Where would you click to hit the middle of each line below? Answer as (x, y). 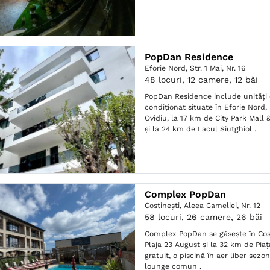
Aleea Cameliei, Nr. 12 (222, 206)
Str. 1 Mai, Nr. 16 (218, 68)
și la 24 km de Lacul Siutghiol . (201, 129)
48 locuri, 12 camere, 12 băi (202, 80)
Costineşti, (165, 206)
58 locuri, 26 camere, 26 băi (204, 217)
